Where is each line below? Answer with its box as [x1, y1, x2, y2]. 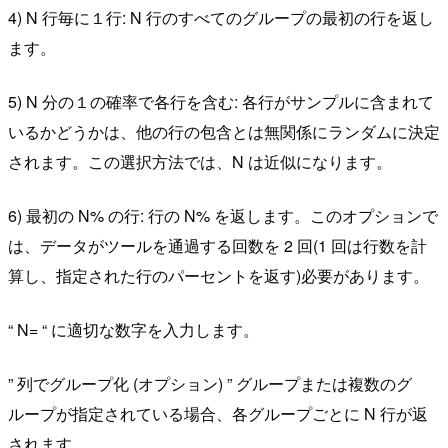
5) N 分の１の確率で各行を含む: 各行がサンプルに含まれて [8, 90, 434, 114]
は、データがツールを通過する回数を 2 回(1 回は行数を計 [8, 234, 427, 258]
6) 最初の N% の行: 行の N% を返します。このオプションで [8, 204, 438, 228]
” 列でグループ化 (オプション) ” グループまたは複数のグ [8, 372, 412, 396]
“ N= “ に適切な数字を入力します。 [8, 318, 259, 342]
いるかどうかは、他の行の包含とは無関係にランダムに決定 [8, 120, 440, 144]
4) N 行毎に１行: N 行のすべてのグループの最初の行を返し [8, 6, 434, 30]
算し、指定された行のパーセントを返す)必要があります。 [8, 264, 429, 288]
